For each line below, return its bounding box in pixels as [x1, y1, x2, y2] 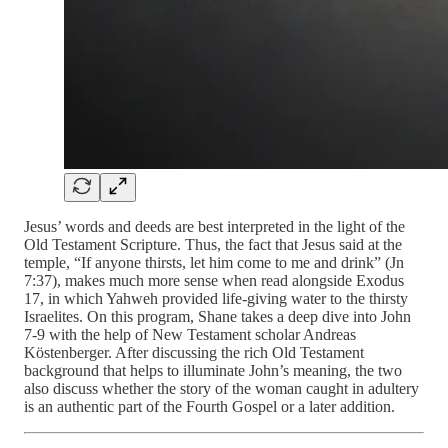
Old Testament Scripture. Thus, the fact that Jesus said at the [24, 235, 402, 253]
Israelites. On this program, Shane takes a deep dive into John [24, 307, 411, 325]
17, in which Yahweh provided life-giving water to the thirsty [24, 289, 408, 307]
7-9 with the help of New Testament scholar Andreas [24, 325, 356, 343]
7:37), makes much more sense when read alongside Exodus [24, 271, 404, 289]
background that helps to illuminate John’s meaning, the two [24, 361, 402, 379]
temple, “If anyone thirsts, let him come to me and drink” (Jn [24, 253, 404, 271]
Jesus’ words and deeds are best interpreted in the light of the [24, 217, 405, 235]
